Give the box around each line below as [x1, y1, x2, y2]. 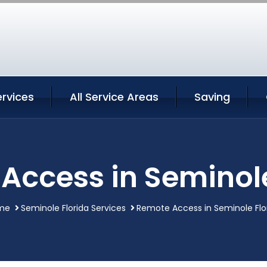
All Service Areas [70, 89, 159, 104]
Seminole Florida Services [21, 201, 126, 214]
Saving [194, 89, 230, 104]
